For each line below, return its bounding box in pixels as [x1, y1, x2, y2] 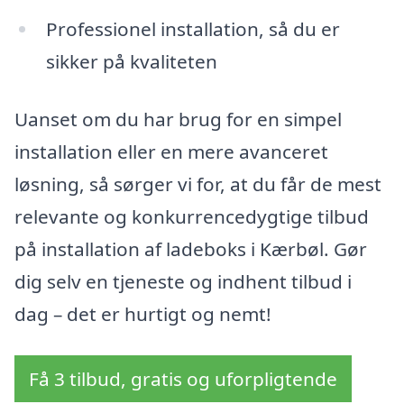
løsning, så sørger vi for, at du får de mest [14, 171, 381, 197]
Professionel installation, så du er [45, 16, 340, 42]
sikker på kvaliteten [45, 49, 217, 75]
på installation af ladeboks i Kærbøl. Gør [14, 236, 367, 262]
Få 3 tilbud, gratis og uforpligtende [29, 365, 337, 391]
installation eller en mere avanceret [14, 139, 328, 164]
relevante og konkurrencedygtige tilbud [14, 204, 369, 229]
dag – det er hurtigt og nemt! [14, 301, 271, 326]
